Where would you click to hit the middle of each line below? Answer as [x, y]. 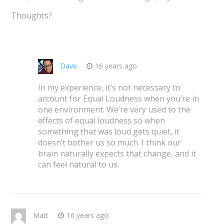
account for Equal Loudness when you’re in [119, 99]
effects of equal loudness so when [102, 121]
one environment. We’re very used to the [114, 110]
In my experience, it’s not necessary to [109, 88]
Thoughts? [31, 16]
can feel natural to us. [79, 165]
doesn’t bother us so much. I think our [110, 143]
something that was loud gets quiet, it [109, 132]
